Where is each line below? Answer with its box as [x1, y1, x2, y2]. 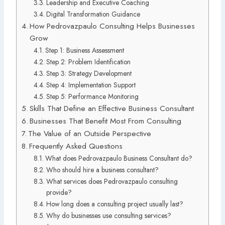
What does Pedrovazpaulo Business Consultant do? [45, 153, 192, 163]
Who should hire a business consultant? [46, 164, 159, 175]
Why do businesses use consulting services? [46, 210, 171, 220]
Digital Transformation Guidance [46, 9, 140, 19]
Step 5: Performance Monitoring [46, 91, 139, 101]
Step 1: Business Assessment [45, 45, 124, 55]
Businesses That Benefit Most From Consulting [30, 115, 182, 127]
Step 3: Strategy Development [46, 68, 132, 78]
